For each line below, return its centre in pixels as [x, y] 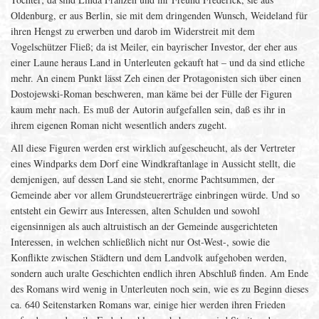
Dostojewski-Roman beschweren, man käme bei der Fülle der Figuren [151, 94]
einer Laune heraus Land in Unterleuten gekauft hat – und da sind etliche [158, 62]
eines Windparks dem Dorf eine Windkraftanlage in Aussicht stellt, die [153, 163]
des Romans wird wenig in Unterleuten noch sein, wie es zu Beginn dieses [159, 289]
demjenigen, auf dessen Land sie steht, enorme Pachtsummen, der [143, 179]
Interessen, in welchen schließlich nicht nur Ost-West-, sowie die [140, 242]
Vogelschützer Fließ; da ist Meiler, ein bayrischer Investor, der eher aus [154, 47]
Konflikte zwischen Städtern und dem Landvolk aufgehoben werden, [149, 257]
